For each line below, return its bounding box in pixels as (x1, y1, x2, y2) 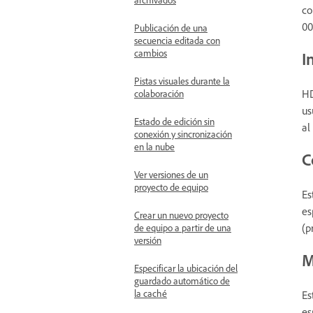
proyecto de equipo (134, 181, 208, 193)
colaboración (134, 87, 184, 99)
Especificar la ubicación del (134, 262, 238, 274)
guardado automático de (134, 275, 230, 286)
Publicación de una (134, 22, 208, 34)
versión (134, 234, 161, 246)
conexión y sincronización (134, 128, 232, 140)
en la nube (134, 140, 175, 152)
